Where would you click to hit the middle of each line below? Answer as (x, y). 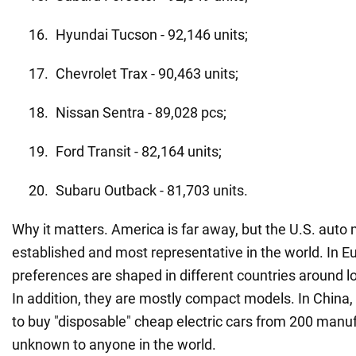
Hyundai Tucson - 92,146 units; (152, 34)
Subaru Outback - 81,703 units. (152, 190)
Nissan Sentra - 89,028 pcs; (141, 112)
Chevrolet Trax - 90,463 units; (147, 73)
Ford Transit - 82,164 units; (139, 151)
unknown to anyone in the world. (114, 344)
